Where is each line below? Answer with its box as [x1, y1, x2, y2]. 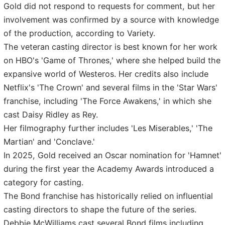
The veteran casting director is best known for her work [4, 41, 217, 52]
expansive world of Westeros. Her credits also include [4, 68, 208, 79]
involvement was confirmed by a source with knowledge [4, 14, 219, 25]
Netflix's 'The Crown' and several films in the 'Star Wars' [4, 82, 217, 92]
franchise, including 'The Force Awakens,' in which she [4, 95, 211, 106]
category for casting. [4, 177, 83, 187]
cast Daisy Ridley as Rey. [4, 109, 98, 120]
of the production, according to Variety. [4, 28, 155, 38]
